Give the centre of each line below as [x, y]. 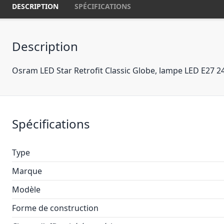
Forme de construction [55, 208]
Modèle [26, 189]
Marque [27, 171]
